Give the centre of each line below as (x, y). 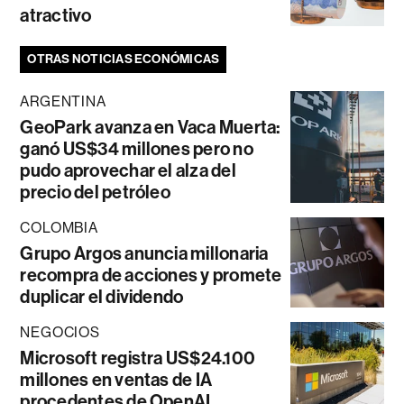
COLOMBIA (59, 228)
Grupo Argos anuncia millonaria (144, 254)
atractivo (56, 16)
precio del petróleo (95, 193)
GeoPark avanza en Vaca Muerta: (150, 128)
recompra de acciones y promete (151, 275)
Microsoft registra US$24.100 (138, 358)
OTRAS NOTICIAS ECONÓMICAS (124, 60)
